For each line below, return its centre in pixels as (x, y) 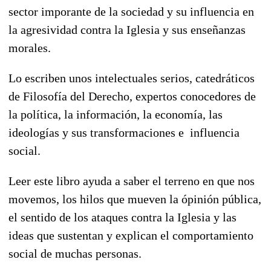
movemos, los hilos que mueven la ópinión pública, (135, 199)
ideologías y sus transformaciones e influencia (124, 132)
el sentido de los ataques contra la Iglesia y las (122, 217)
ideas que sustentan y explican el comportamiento (131, 235)
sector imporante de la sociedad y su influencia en (131, 11)
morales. (30, 47)
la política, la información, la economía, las (116, 114)
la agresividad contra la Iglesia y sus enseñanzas (127, 29)
